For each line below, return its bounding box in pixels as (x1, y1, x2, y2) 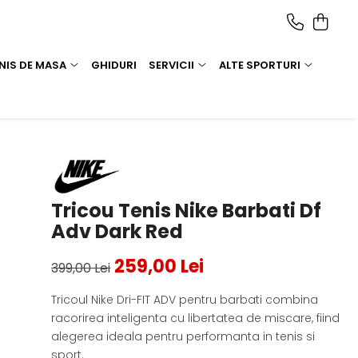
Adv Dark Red (51, 218, 184, 245)
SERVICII (149, 57, 194, 73)
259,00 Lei (114, 254, 205, 280)
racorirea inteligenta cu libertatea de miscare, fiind (51, 310, 340, 327)
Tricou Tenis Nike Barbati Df (51, 197, 322, 225)
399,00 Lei (51, 259, 111, 278)
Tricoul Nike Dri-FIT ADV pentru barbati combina (51, 292, 319, 308)
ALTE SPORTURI (219, 57, 300, 73)
